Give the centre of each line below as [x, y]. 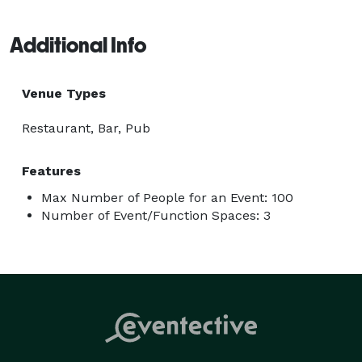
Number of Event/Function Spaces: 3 [156, 215]
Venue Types [64, 93]
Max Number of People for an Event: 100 [167, 197]
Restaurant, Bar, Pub [86, 128]
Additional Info [78, 45]
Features [51, 170]
